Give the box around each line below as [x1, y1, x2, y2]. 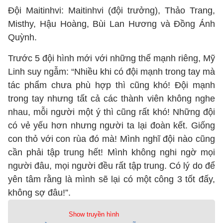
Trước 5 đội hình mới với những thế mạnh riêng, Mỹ [8, 53, 215, 63]
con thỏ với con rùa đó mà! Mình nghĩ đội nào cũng [8, 134, 215, 144]
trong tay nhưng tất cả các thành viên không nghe [8, 94, 215, 104]
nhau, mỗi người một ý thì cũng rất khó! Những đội [8, 107, 215, 117]
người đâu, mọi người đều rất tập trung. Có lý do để [8, 161, 215, 171]
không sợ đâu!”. [8, 188, 71, 198]
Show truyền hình [68, 211, 119, 218]
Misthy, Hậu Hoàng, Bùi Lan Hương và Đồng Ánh [8, 19, 215, 29]
